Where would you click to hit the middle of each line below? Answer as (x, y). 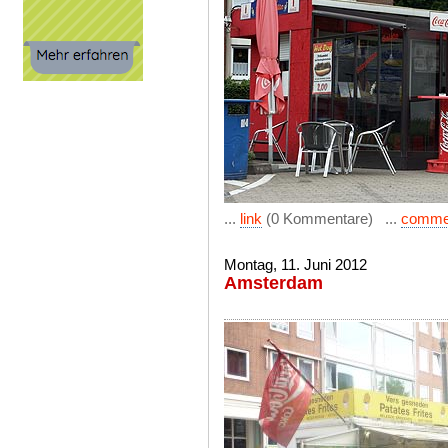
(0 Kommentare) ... (331, 218)
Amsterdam (273, 283)
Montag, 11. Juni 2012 (295, 264)
